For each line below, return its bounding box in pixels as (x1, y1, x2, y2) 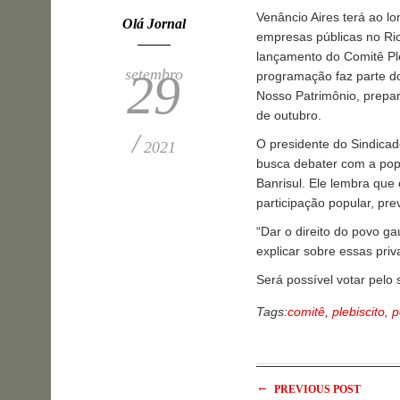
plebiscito (332, 304, 385, 320)
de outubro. (256, 108, 321, 123)
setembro (124, 65, 183, 84)
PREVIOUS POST (271, 383, 361, 396)
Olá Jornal (121, 16, 186, 32)
